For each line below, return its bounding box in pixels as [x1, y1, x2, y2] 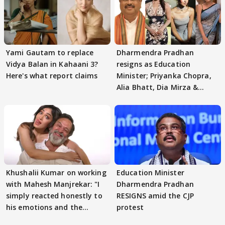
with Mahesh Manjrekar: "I [6, 179, 100, 189]
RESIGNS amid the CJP [117, 191, 194, 200]
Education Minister [117, 168, 184, 177]
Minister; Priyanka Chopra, [117, 70, 211, 80]
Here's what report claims [6, 70, 98, 80]
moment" [6, 214, 40, 223]
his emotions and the [6, 202, 82, 212]
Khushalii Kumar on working [6, 168, 106, 177]
